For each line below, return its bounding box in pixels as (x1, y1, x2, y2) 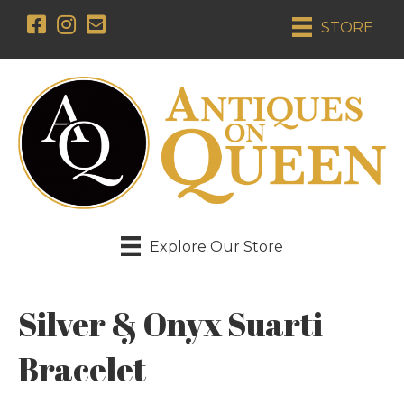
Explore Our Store (150, 237, 284, 255)
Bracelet (18, 347, 146, 391)
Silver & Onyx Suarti (18, 302, 323, 346)
